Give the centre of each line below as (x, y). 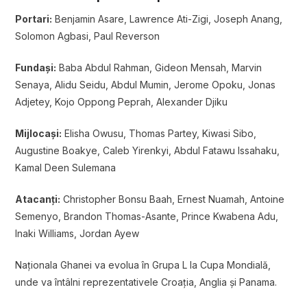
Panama (257, 282)
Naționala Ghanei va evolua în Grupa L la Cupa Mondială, (143, 265)
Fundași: (36, 68)
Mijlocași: (38, 134)
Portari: (34, 19)
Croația (177, 282)
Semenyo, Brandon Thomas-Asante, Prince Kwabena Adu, (147, 217)
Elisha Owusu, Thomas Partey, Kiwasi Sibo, (159, 134)
